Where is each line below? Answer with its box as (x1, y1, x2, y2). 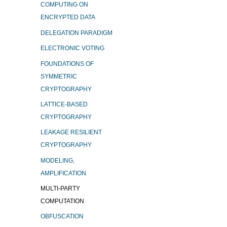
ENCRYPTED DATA (41, 14, 95, 21)
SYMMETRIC (41, 72, 77, 80)
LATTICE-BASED (41, 100, 88, 108)
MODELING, (41, 157, 74, 164)
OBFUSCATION (41, 213, 84, 220)
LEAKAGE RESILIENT (41, 129, 102, 136)
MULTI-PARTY (41, 185, 80, 193)
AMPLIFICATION (41, 169, 86, 177)
